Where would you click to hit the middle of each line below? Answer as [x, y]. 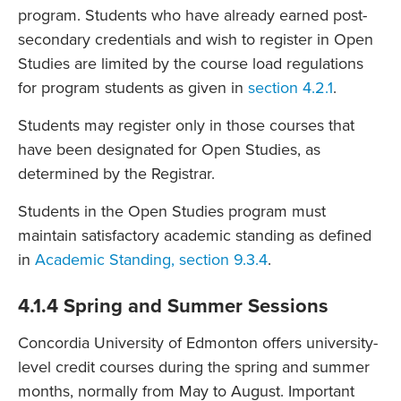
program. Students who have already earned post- [192, 15]
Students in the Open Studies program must [172, 211]
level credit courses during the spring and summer [194, 367]
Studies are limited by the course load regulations [191, 63]
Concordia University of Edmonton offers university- [198, 342]
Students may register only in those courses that [186, 125]
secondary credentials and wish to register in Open [196, 39]
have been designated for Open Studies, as [169, 149]
